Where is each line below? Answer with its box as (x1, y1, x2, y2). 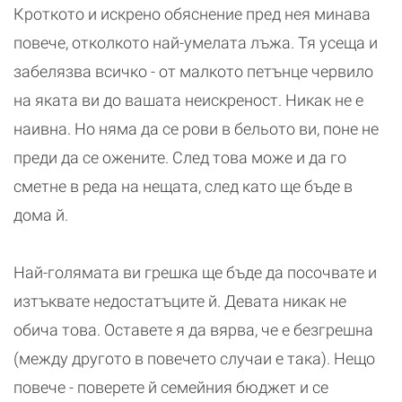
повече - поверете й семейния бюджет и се (13, 377, 328, 397)
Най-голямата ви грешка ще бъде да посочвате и (13, 262, 377, 282)
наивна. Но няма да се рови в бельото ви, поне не (13, 118, 379, 138)
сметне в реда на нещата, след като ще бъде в (13, 176, 353, 196)
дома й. (13, 205, 68, 224)
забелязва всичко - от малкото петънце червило (13, 61, 373, 81)
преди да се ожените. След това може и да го (13, 147, 346, 167)
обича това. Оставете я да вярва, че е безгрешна (13, 319, 373, 339)
